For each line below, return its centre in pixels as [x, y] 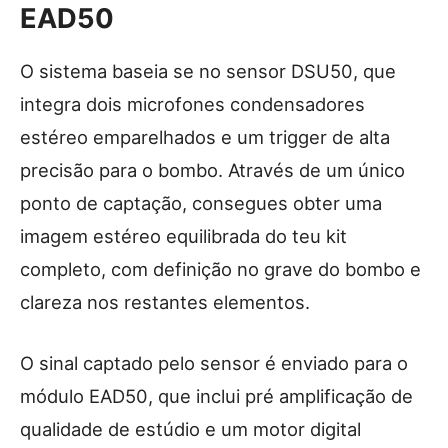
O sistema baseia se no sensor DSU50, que [208, 71]
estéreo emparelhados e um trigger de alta [205, 137]
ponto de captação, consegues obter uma [201, 203]
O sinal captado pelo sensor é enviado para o [214, 363]
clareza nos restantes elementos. [165, 302]
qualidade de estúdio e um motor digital [190, 429]
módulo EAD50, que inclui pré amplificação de [216, 396]
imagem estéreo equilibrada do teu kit [183, 236]
